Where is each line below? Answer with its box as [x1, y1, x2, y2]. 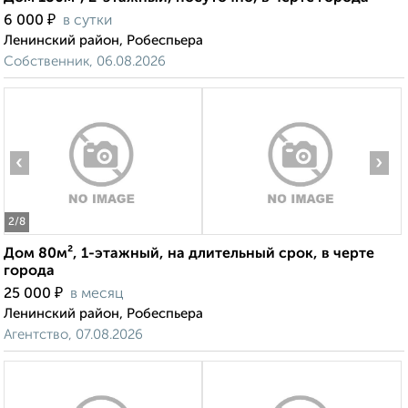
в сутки [63, 14, 112, 29]
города [4, 264, 55, 280]
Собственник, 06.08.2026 [4, 55, 166, 69]
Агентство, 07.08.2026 [4, 328, 143, 342]
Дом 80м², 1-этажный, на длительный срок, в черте [4, 247, 374, 262]
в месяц [70, 287, 124, 302]
